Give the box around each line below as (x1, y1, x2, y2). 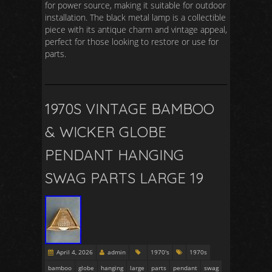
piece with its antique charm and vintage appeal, (45, 24, 227, 35)
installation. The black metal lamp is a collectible (45, 12, 226, 23)
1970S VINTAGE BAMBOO (45, 100, 214, 118)
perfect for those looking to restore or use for (45, 36, 219, 47)
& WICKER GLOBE (45, 123, 166, 141)
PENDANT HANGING (45, 146, 184, 164)
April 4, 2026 (56, 248, 93, 256)
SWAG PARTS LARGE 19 (45, 169, 203, 187)
